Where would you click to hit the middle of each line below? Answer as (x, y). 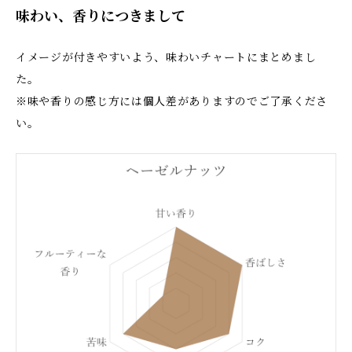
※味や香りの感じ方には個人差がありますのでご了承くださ (172, 101)
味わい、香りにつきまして (101, 16)
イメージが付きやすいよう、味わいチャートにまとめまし (166, 57)
